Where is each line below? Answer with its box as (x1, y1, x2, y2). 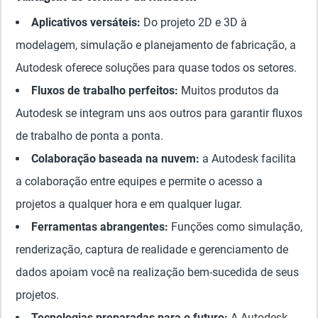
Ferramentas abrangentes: (31, 220, 168, 234)
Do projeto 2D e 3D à (141, 16, 247, 29)
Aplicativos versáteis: (31, 16, 141, 29)
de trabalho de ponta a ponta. (16, 129, 163, 143)
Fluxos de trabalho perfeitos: (31, 84, 178, 97)
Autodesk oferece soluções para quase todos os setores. (16, 61, 297, 75)
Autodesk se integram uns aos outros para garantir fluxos (16, 106, 302, 120)
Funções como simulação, (168, 220, 302, 234)
